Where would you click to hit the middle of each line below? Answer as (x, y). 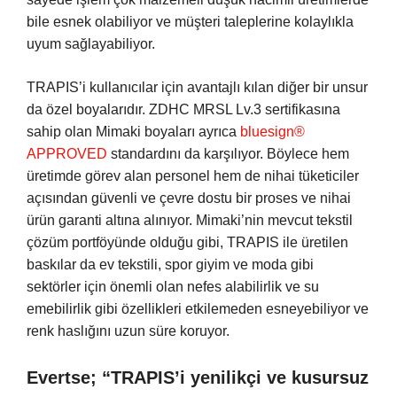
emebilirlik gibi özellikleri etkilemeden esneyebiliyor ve (198, 309)
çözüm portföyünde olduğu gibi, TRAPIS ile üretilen (187, 243)
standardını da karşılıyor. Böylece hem (228, 154)
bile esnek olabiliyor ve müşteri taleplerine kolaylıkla (190, 22)
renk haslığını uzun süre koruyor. (128, 331)
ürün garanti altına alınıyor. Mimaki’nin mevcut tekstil (190, 221)
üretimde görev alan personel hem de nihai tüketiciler (193, 176)
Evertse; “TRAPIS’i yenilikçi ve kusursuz (198, 378)
